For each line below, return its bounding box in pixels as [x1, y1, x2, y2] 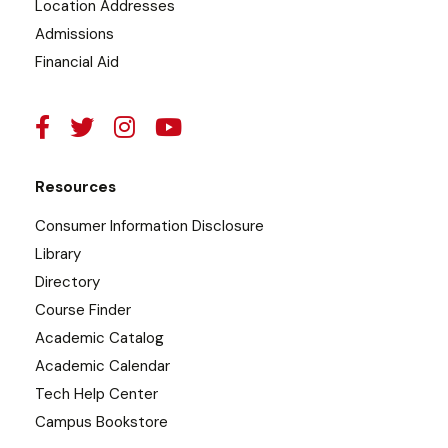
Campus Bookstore [35, 412, 168, 433]
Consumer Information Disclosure [35, 216, 264, 237]
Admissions [35, 24, 114, 45]
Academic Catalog [35, 328, 164, 349]
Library [35, 244, 81, 265]
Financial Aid [35, 52, 119, 73]
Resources [35, 177, 116, 198]
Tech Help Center [35, 384, 158, 405]
